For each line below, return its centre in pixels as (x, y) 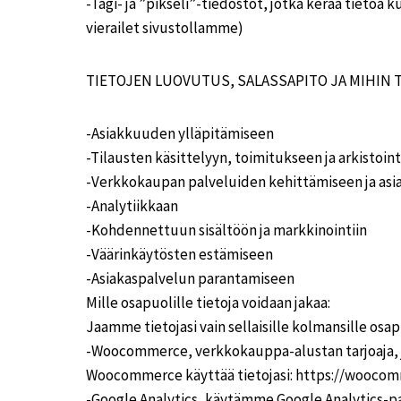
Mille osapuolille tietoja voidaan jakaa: (208, 303)
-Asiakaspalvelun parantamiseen (190, 278)
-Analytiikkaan (132, 206)
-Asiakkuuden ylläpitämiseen (180, 133)
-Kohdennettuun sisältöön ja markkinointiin (226, 230)
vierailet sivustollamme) (165, 28)
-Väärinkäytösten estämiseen (179, 254)
